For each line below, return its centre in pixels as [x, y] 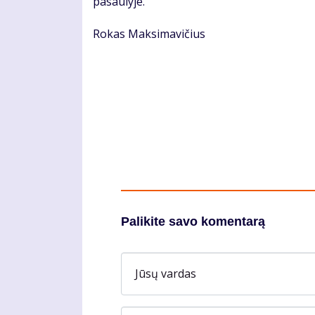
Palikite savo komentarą [193, 222]
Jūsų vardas [166, 273]
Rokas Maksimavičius [149, 34]
